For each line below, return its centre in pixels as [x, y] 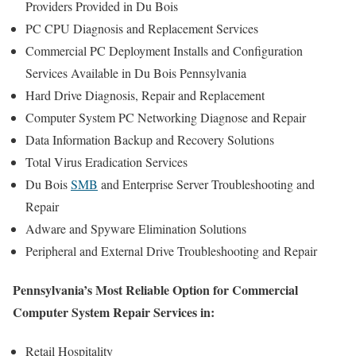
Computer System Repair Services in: [114, 311]
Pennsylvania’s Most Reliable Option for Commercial [155, 289]
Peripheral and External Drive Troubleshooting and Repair [171, 250]
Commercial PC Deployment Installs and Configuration [164, 50]
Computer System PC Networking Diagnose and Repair [166, 117]
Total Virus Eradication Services [106, 161]
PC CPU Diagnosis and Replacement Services [142, 28]
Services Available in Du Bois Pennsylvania [136, 72]
